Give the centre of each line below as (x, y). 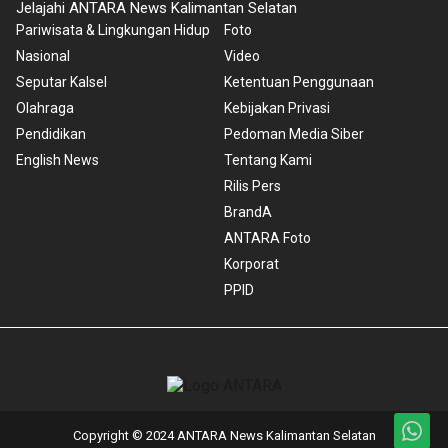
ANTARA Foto (267, 238)
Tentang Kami (268, 160)
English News (57, 160)
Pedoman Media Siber (294, 134)
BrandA (248, 212)
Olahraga (45, 108)
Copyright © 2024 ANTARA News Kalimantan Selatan (224, 436)
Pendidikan (51, 134)
